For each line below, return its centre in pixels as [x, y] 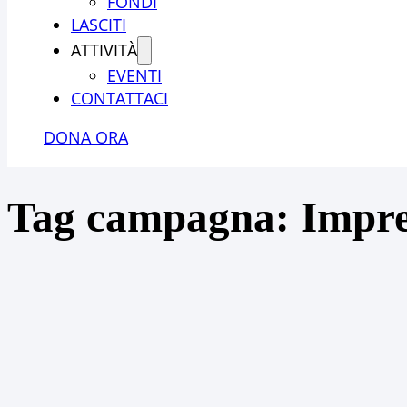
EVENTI [134, 75]
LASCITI [99, 25]
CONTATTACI [119, 98]
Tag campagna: [154, 217]
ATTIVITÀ [104, 50]
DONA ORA [86, 137]
